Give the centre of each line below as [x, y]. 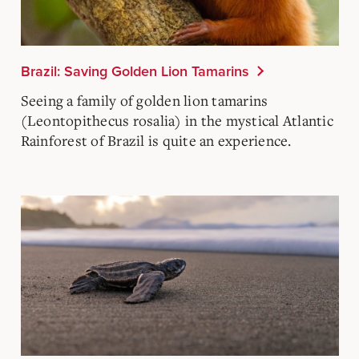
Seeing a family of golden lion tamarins [144, 100]
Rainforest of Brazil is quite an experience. [156, 140]
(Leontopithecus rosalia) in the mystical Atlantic [177, 120]
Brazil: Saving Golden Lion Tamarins [135, 71]
